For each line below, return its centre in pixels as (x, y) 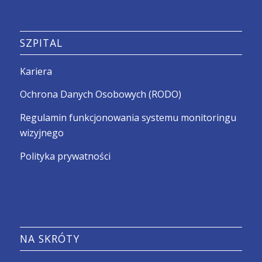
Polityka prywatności (65, 156)
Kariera (36, 71)
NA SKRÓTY (49, 239)
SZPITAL (41, 42)
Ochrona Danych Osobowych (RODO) (100, 94)
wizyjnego (42, 133)
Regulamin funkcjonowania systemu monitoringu (128, 118)
